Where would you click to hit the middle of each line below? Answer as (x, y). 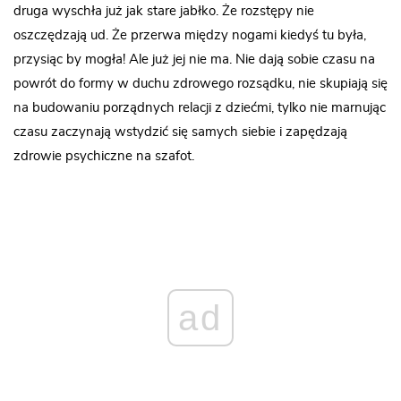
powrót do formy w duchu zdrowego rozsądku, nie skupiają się (200, 83)
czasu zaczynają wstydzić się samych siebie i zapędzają (180, 132)
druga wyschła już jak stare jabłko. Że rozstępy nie (164, 11)
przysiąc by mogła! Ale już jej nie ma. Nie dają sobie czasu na (194, 59)
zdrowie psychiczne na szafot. (104, 156)
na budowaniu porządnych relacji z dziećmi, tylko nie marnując (200, 107)
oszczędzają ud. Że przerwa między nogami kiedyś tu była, (190, 35)
